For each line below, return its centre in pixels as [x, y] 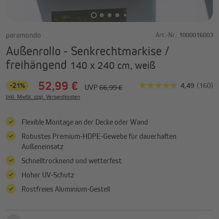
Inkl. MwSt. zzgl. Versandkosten [43, 97]
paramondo [23, 35]
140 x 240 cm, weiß [113, 65]
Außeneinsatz [43, 147]
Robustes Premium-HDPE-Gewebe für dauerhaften [99, 136]
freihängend [38, 64]
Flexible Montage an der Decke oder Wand [85, 122]
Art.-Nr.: [166, 35]
